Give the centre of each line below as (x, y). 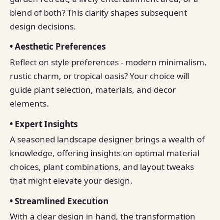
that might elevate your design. (71, 181)
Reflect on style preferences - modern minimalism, (108, 62)
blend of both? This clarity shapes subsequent (98, 12)
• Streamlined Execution (59, 201)
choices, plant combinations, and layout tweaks (102, 167)
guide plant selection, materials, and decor (93, 89)
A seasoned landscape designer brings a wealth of (107, 139)
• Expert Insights (44, 124)
